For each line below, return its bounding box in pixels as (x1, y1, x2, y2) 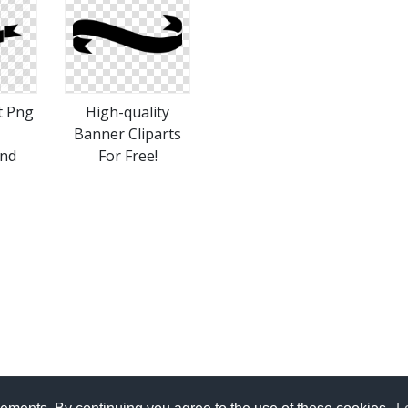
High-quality (86, 102, 169, 122)
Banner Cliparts (74, 124, 181, 144)
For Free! (97, 146, 158, 166)
